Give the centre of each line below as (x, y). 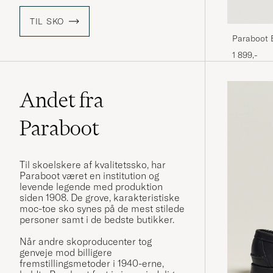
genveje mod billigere (66, 253)
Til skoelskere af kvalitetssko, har (93, 165)
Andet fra (62, 100)
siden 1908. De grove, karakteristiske (100, 198)
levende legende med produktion (91, 187)
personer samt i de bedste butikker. (97, 220)
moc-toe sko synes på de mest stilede (102, 209)
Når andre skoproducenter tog (86, 242)
